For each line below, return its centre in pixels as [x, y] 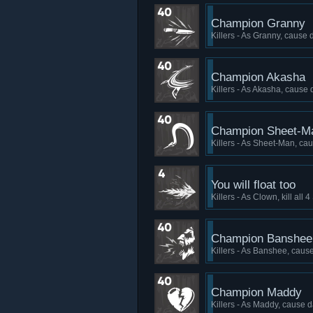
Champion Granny [258, 23]
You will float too [253, 185]
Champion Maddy [256, 292]
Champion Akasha [258, 77]
